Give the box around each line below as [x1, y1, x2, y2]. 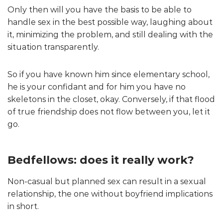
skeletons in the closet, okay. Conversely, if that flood [7, 94, 215, 104]
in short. [7, 201, 39, 211]
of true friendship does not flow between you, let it [7, 107, 210, 116]
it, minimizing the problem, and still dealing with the [7, 29, 213, 39]
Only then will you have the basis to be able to [7, 4, 192, 14]
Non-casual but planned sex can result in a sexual [7, 176, 206, 186]
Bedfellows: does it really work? [7, 153, 194, 167]
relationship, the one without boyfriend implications [7, 189, 213, 199]
